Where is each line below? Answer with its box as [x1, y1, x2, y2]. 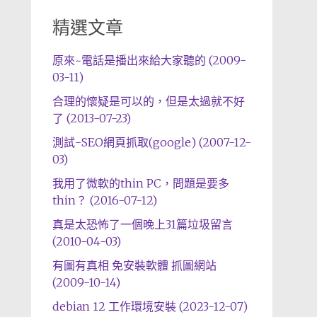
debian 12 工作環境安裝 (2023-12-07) [52, 299, 248, 313]
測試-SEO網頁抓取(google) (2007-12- [52, 135, 251, 149]
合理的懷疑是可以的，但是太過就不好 [52, 94, 245, 108]
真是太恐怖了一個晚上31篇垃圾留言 [52, 217, 233, 231]
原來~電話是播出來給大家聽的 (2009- [52, 53, 246, 67]
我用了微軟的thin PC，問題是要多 [52, 176, 229, 190]
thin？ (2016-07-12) [52, 193, 157, 207]
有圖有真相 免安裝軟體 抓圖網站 [52, 258, 217, 272]
